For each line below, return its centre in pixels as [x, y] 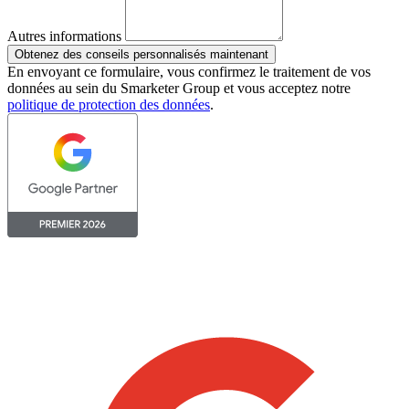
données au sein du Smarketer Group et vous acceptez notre [179, 89]
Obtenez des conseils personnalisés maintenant [142, 55]
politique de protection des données [109, 105]
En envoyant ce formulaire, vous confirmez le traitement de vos [189, 72]
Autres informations [64, 37]
